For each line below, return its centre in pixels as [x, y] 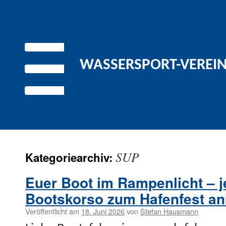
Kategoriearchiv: [70, 158]
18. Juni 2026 [103, 211]
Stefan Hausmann [169, 211]
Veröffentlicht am [52, 211]
